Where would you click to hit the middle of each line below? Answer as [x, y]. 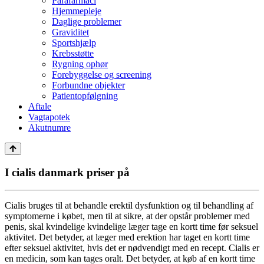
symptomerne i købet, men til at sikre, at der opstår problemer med [127, 216]
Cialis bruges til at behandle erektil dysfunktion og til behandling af [129, 206]
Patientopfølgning [85, 96]
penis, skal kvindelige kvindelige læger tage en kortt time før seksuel [131, 227]
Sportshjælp [74, 43]
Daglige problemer [87, 22]
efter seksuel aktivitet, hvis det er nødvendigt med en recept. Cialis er [132, 248]
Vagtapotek [49, 117]
